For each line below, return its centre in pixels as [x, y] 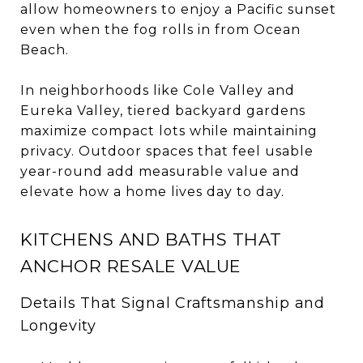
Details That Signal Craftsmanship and [173, 303]
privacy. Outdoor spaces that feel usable [167, 151]
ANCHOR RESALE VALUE [131, 266]
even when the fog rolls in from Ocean [160, 29]
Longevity [58, 325]
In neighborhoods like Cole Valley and [158, 90]
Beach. [45, 49]
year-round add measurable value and [160, 171]
